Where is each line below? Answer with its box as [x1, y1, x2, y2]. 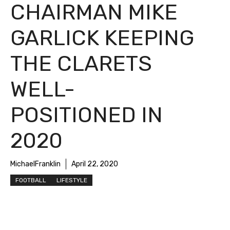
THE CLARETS [10, 50, 152, 76]
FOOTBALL [15, 176, 46, 184]
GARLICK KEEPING [10, 25, 194, 51]
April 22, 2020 [71, 159, 118, 168]
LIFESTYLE [56, 176, 87, 184]
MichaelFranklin [10, 159, 61, 168]
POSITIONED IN [10, 102, 163, 128]
